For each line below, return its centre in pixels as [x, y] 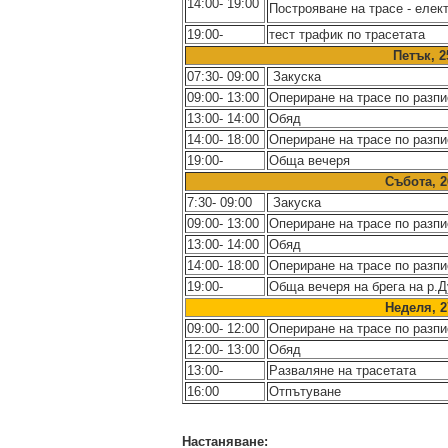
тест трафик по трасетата [347, 34]
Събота [408, 181]
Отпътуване [305, 391]
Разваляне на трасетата [342, 370]
